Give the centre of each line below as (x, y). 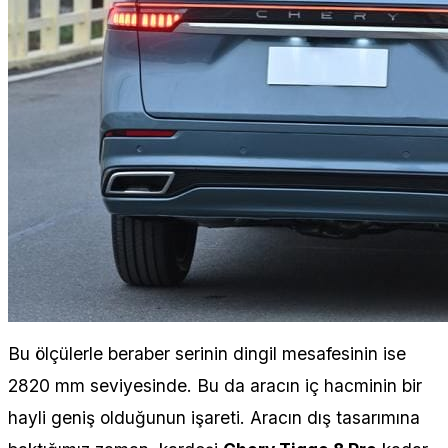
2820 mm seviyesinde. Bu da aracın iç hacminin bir (215, 385)
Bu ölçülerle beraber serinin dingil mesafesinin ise (207, 353)
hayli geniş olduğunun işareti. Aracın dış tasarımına (214, 417)
